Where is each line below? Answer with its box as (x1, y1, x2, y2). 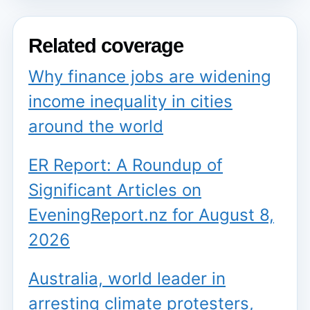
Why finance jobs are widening (28, 66, 271, 87)
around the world (28, 116, 163, 137)
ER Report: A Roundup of (28, 155, 223, 176)
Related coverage (28, 34, 183, 57)
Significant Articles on (28, 180, 201, 201)
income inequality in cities (28, 91, 232, 112)
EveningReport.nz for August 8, (28, 205, 274, 226)
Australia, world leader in (28, 268, 226, 289)
